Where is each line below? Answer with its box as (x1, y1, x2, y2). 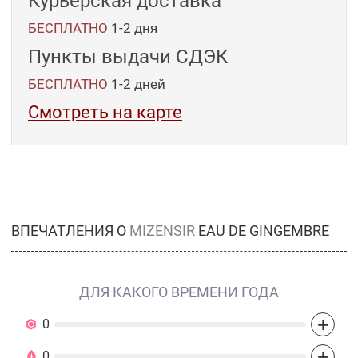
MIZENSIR (129, 222, 195, 239)
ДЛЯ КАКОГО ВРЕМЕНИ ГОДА (79, 283, 279, 300)
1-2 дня (111, 20, 157, 36)
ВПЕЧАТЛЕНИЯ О (11, 222, 129, 239)
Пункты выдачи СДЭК (28, 46, 228, 68)
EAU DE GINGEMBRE (195, 222, 329, 239)
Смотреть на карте (28, 102, 182, 122)
